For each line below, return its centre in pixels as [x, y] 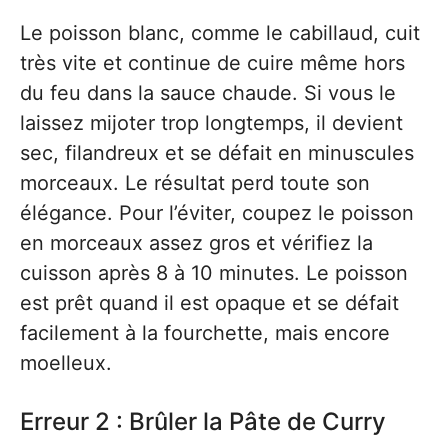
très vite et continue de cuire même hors [212, 63]
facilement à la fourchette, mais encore [205, 333]
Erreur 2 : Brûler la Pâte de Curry [203, 421]
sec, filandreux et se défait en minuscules [217, 153]
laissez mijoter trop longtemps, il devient [211, 123]
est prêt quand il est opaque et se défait [209, 303]
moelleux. [66, 363]
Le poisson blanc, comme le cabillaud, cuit [220, 33]
